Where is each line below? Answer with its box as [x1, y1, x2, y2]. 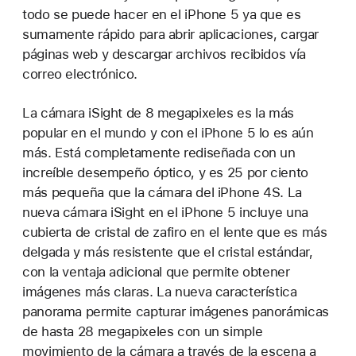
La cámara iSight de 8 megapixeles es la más [22, 104, 294, 121]
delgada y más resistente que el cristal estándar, [22, 243, 313, 260]
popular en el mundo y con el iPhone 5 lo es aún [22, 124, 314, 141]
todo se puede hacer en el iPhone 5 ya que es [22, 6, 301, 22]
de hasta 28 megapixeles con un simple [22, 323, 263, 339]
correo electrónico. [22, 65, 137, 82]
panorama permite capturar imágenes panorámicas [22, 303, 329, 319]
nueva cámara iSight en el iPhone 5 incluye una [22, 203, 308, 220]
